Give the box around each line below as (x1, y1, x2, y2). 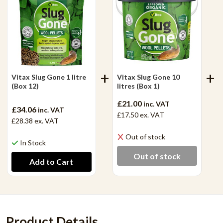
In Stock (20, 138, 46, 147)
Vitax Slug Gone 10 (116, 73, 180, 81)
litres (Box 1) (116, 82, 160, 90)
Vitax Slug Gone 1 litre (11, 73, 86, 81)
